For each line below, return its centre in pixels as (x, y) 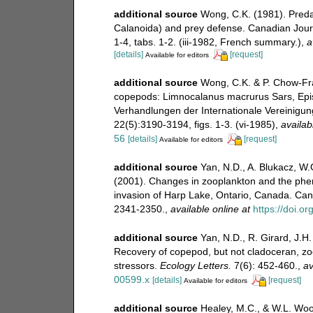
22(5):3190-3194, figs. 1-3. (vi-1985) (194, 125)
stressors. (137, 265)
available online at (210, 209)
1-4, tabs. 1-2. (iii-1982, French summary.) (207, 42)
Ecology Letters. (195, 265)
